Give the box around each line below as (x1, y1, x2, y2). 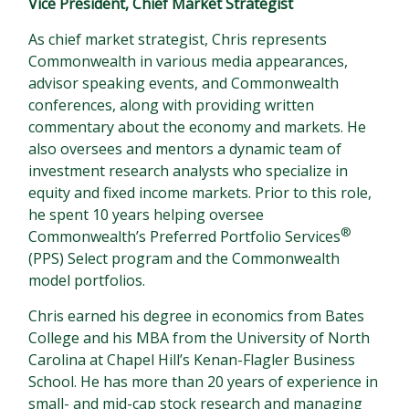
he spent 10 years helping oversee (28, 204, 265, 225)
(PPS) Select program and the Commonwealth (28, 248, 341, 269)
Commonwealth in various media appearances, (28, 51, 349, 72)
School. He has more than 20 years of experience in (28, 372, 379, 393)
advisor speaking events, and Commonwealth (28, 73, 340, 94)
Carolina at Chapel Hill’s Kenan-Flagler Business (28, 350, 356, 371)
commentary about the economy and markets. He (28, 117, 367, 138)
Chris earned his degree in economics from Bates (28, 306, 365, 327)
